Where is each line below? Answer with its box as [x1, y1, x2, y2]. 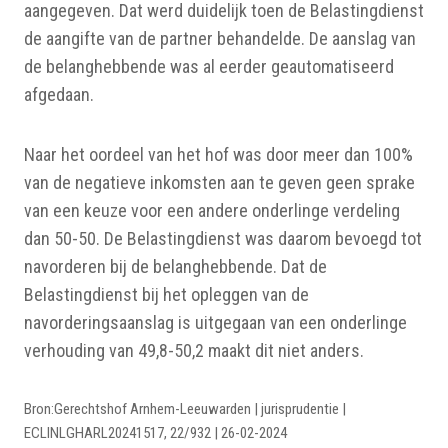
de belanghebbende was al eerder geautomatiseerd [24, 56, 394, 78]
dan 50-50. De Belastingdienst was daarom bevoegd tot [24, 228, 422, 250]
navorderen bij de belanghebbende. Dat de [24, 256, 327, 278]
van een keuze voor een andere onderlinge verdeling [24, 200, 400, 222]
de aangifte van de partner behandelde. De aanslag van [24, 28, 416, 50]
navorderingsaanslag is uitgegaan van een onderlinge [24, 312, 407, 334]
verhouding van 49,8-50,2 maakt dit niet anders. [24, 340, 364, 362]
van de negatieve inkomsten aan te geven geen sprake [24, 172, 415, 194]
